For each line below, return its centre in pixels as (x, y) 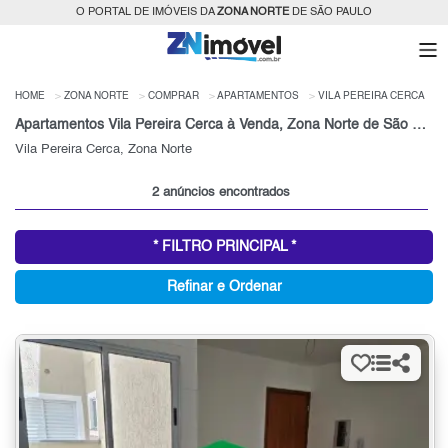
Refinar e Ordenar (224, 287)
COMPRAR (173, 96)
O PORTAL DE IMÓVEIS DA (146, 12)
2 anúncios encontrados (221, 193)
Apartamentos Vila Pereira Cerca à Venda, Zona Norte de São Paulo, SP (419, 125)
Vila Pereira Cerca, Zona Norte (103, 150)
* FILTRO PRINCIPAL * (224, 247)
